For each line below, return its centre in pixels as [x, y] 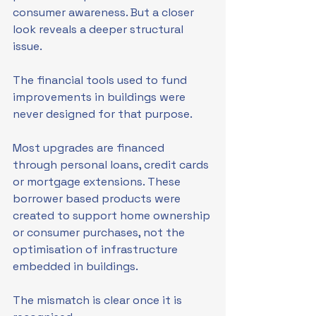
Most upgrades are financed [90, 148]
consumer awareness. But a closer [105, 12]
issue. [28, 46]
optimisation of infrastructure [97, 249]
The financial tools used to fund [101, 80]
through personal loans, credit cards [112, 165]
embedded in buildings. [75, 266]
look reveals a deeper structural [99, 29]
